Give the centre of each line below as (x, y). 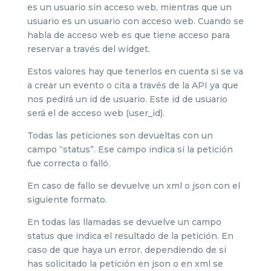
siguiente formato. (67, 200)
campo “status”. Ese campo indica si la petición (130, 149)
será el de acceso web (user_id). (96, 113)
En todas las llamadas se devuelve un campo (124, 222)
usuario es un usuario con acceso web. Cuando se (135, 21)
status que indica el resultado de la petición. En (130, 236)
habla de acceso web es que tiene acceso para (128, 35)
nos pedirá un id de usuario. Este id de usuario (127, 99)
